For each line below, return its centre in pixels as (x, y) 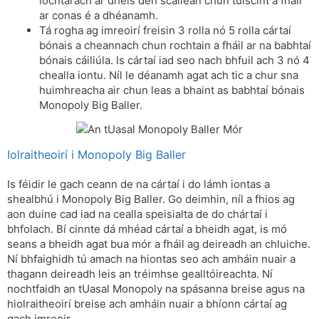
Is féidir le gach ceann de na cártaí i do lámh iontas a (138, 184)
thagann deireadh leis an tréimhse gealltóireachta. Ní (140, 273)
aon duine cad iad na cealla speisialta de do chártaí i (137, 214)
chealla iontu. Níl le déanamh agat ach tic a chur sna (169, 75)
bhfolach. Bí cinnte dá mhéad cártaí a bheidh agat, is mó (147, 229)
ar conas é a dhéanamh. (99, 15)
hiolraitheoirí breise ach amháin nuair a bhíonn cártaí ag (147, 303)
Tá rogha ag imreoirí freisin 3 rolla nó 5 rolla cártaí (165, 30)
